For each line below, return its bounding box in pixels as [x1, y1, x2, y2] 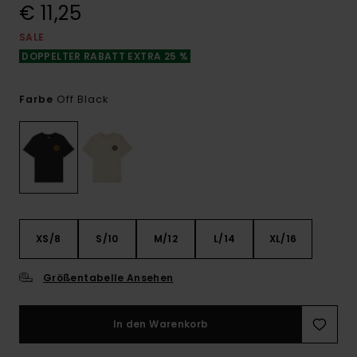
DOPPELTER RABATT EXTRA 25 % [19, 49, 191, 63]
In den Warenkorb [112, 317, 209, 331]
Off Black [57, 92, 109, 107]
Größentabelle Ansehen [43, 271, 174, 285]
